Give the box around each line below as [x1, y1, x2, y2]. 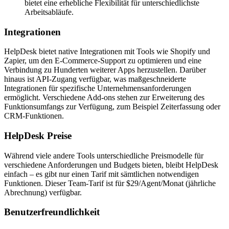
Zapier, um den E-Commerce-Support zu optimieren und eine [4, 56, 201, 65]
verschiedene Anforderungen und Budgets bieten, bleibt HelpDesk [4, 160, 218, 169]
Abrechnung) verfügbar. [4, 188, 82, 197]
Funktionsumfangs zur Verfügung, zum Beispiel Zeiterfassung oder [4, 102, 220, 111]
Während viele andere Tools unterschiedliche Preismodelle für [4, 151, 203, 160]
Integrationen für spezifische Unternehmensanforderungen [4, 84, 191, 93]
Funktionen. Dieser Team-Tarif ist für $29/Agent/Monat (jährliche [4, 178, 216, 188]
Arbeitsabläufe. [25, 7, 74, 16]
